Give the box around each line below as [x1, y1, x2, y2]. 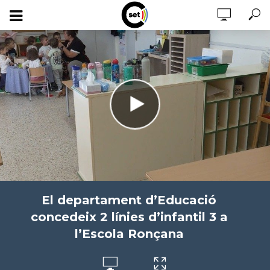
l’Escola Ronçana [74, 227, 184, 241]
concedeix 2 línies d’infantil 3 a [30, 210, 228, 224]
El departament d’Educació [42, 193, 216, 207]
